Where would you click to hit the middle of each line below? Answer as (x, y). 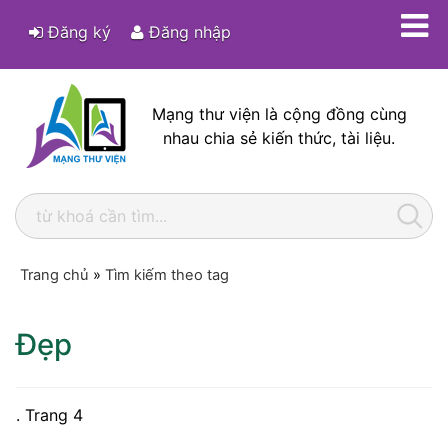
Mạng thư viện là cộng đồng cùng (279, 114)
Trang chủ (54, 275)
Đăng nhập (188, 32)
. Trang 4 (49, 415)
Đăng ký (77, 32)
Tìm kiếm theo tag (167, 275)
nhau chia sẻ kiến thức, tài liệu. (279, 138)
